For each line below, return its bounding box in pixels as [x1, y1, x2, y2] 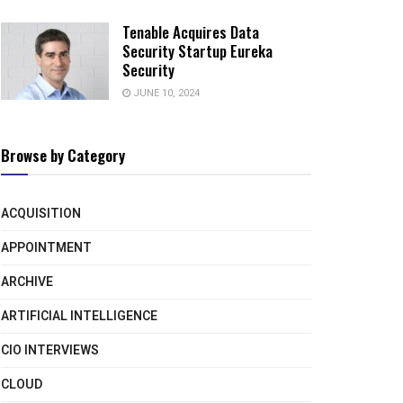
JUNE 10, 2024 [130, 85, 200, 102]
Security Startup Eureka [122, 40, 273, 63]
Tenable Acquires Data [122, 21, 259, 44]
